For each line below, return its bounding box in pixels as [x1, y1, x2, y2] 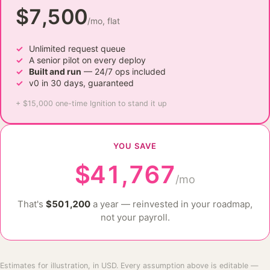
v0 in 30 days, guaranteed [28, 77, 134, 88]
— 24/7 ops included [81, 66, 166, 77]
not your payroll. [100, 212, 170, 223]
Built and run [28, 66, 81, 77]
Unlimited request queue [28, 43, 125, 54]
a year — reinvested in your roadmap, [90, 198, 253, 210]
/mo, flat [87, 15, 121, 26]
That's [17, 198, 46, 210]
